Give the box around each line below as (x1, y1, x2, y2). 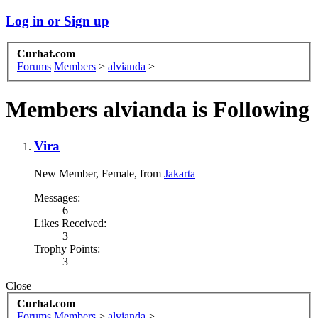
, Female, (96, 167, 140, 180)
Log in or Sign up (6, 13, 109, 28)
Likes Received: (34, 216, 106, 229)
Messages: (34, 191, 80, 204)
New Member (34, 167, 96, 180)
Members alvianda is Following (6, 97, 309, 123)
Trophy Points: (34, 242, 100, 255)
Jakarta (164, 167, 195, 180)
